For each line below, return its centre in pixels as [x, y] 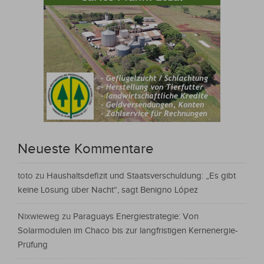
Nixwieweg [39, 217]
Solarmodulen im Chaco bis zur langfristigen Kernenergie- [128, 231]
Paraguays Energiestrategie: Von [136, 217]
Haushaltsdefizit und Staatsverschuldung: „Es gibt [141, 176]
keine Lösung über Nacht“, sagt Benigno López [108, 190]
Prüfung [33, 245]
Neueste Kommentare [86, 149]
